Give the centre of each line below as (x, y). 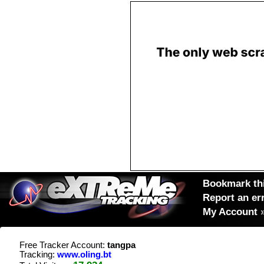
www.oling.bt (84, 255)
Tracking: (38, 255)
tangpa (121, 245)
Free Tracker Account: (63, 245)
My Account (230, 212)
